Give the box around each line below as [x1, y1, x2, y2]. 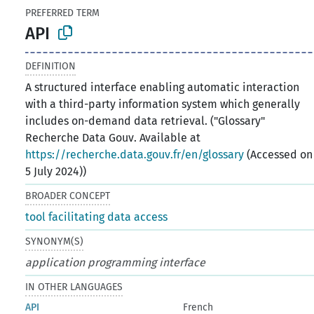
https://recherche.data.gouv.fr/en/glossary [25, 147, 245, 161]
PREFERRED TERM [25, 7, 100, 19]
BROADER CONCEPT [25, 189, 111, 202]
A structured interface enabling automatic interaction [25, 80, 300, 94]
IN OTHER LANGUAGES [25, 280, 123, 293]
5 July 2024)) [25, 164, 87, 178]
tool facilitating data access [25, 210, 168, 224]
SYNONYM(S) [25, 235, 84, 247]
